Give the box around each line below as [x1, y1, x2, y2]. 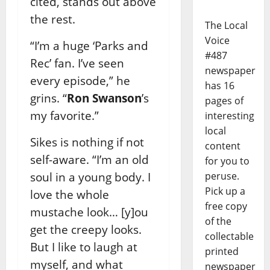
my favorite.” [30, 107, 99, 123]
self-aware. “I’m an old [30, 151, 149, 167]
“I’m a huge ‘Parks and [30, 37, 148, 53]
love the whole [30, 186, 109, 202]
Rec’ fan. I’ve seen [30, 55, 124, 71]
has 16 [204, 79, 234, 93]
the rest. [30, 11, 75, 27]
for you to [204, 154, 250, 168]
